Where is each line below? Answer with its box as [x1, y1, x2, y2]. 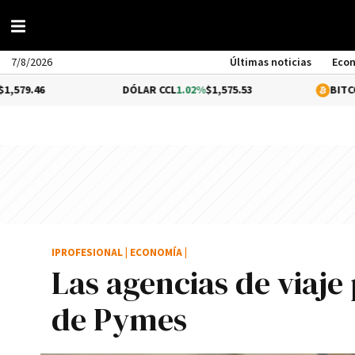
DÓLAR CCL [73, 83, 128, 97]
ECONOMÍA [130, 246, 182, 260]
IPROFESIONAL [52, 246, 123, 260]
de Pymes [52, 298, 187, 341]
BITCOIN [281, 83, 323, 97]
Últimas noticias [230, 55, 312, 70]
